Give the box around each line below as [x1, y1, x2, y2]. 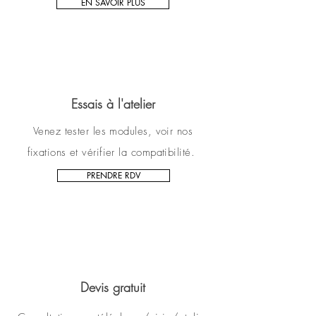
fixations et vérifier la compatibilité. [27, 145, 199, 159]
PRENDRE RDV [87, 169, 140, 181]
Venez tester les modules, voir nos [32, 123, 193, 138]
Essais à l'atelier [71, 95, 155, 112]
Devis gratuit [80, 278, 145, 296]
